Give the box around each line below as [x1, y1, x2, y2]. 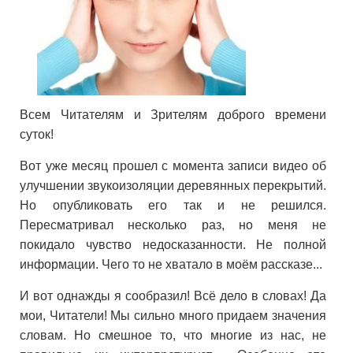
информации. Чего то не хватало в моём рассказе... [20, 257, 322, 271]
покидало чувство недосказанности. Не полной [20, 237, 327, 251]
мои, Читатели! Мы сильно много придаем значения [20, 308, 327, 322]
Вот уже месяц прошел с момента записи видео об [20, 158, 327, 173]
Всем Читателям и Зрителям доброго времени [20, 107, 327, 121]
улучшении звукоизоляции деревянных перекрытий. [20, 178, 327, 192]
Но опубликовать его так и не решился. [20, 198, 327, 212]
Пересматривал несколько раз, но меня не [20, 217, 327, 232]
